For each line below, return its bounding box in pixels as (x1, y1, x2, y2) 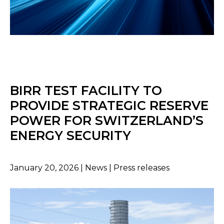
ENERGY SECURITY (10, 127, 131, 143)
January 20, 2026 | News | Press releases (10, 162, 169, 172)
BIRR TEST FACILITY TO (10, 82, 162, 98)
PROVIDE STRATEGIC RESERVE (10, 97, 208, 113)
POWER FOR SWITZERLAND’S (10, 112, 203, 128)
